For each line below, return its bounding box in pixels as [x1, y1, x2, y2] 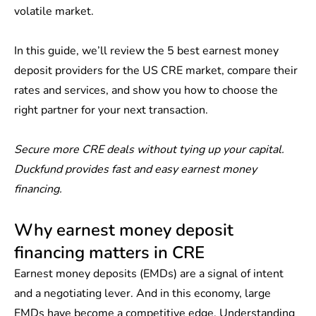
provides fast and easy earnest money [62, 162, 257, 177]
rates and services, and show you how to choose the [14, 83, 278, 98]
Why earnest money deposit [14, 219, 233, 241]
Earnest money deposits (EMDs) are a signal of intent [14, 266, 284, 281]
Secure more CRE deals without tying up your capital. [14, 142, 284, 157]
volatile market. [14, 4, 94, 19]
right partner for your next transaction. [14, 102, 208, 118]
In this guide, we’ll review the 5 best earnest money [14, 43, 279, 59]
